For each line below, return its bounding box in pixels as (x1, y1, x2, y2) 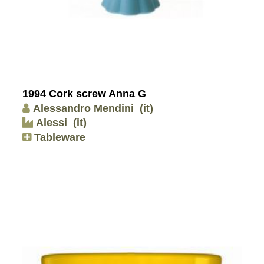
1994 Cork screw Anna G (22, 88, 146, 100)
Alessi (33, 117, 67, 129)
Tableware (31, 131, 85, 144)
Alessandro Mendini (33, 102, 134, 114)
